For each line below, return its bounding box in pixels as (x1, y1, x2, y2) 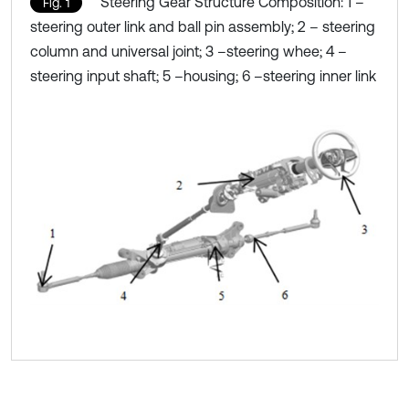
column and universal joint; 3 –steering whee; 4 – (30, 43, 347, 59)
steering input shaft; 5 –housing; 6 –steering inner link (30, 68, 376, 84)
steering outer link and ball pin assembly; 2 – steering (30, 18, 375, 35)
